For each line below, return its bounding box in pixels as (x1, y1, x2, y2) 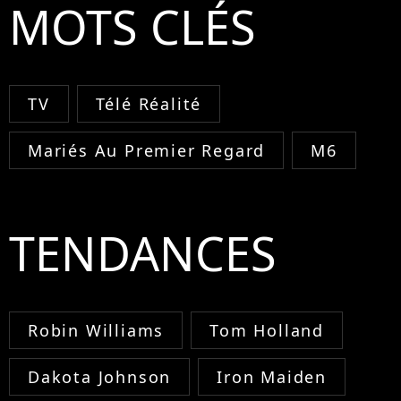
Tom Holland (209, 319, 325, 341)
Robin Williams (28, 319, 165, 341)
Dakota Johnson (28, 365, 172, 388)
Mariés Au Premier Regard (28, 139, 266, 161)
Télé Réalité (95, 92, 202, 115)
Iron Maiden (217, 365, 328, 388)
